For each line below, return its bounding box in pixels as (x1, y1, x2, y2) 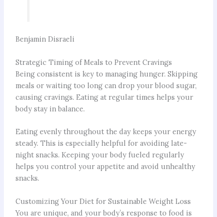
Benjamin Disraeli (15, 34, 75, 44)
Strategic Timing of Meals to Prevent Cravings (15, 57, 172, 67)
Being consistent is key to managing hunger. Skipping (15, 69, 198, 78)
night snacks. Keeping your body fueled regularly (15, 150, 184, 160)
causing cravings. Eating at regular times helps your (15, 92, 193, 102)
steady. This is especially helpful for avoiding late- (15, 139, 187, 148)
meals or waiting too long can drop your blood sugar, (15, 80, 197, 90)
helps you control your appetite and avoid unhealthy (15, 162, 195, 171)
